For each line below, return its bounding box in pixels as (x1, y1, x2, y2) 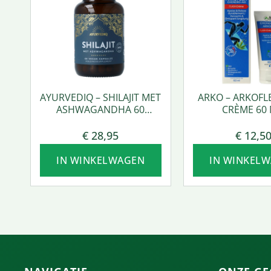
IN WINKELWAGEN (56, 153, 145, 167)
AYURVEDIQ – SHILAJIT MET (40, 90, 162, 104)
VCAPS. (84, 114, 117, 128)
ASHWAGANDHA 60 (56, 102, 145, 116)
